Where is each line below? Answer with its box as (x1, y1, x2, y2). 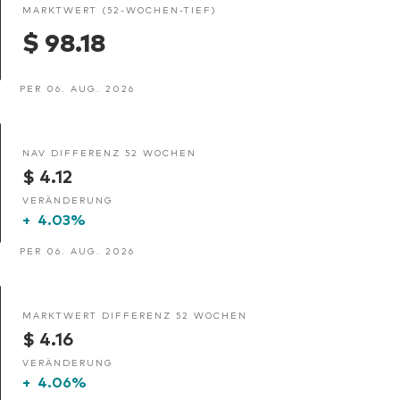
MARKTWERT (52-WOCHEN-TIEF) (22, 3, 217, 15)
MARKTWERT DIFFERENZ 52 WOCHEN (22, 308, 247, 321)
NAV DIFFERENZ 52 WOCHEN (22, 146, 196, 158)
